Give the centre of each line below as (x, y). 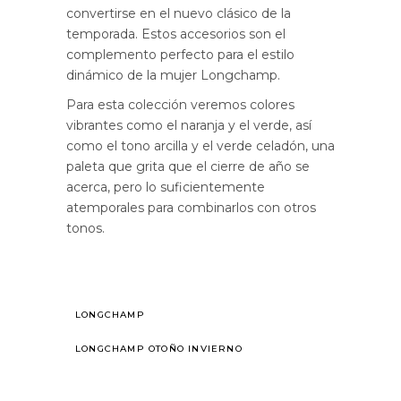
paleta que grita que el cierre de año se (188, 167)
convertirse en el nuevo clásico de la (179, 14)
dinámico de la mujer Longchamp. (173, 76)
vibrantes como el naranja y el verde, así (189, 126)
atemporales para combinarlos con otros (191, 208)
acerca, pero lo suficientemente (166, 188)
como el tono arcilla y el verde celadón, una (200, 146)
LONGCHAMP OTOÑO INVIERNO (159, 349)
